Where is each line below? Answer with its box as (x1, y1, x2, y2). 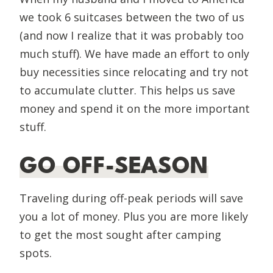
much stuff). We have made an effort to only (19, 46, 249, 61)
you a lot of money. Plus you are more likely (19, 208, 248, 224)
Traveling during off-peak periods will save (19, 190, 243, 205)
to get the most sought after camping (19, 227, 221, 242)
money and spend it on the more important (19, 101, 250, 116)
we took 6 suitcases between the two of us (19, 9, 244, 24)
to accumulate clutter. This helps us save (19, 82, 235, 97)
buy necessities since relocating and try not (19, 64, 249, 79)
